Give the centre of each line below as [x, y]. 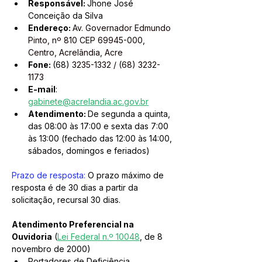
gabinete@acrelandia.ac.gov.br [88, 101]
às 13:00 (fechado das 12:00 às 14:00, [101, 138]
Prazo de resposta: [49, 175]
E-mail [42, 89]
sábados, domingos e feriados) [89, 151]
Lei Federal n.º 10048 [99, 237]
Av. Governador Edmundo [123, 28]
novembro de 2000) [51, 249]
